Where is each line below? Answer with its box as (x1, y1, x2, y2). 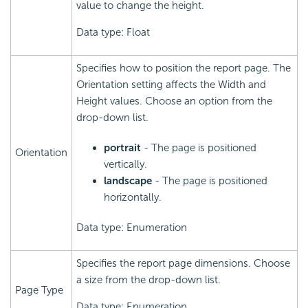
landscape (104, 175, 152, 188)
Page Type (15, 284, 63, 297)
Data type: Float (76, 26, 150, 39)
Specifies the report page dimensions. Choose (76, 257, 290, 270)
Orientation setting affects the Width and (76, 78, 266, 91)
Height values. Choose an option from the (76, 95, 272, 108)
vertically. (104, 158, 147, 171)
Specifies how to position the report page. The (76, 62, 291, 75)
